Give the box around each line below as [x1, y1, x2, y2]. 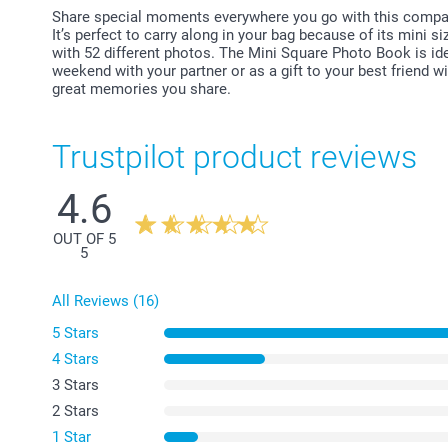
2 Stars [52, 401, 99, 420]
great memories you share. [52, 79, 231, 98]
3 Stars [52, 375, 99, 394]
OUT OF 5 [52, 229, 116, 248]
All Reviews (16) [52, 291, 159, 310]
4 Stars [52, 349, 99, 368]
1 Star [52, 427, 91, 446]
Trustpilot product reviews [52, 137, 417, 176]
